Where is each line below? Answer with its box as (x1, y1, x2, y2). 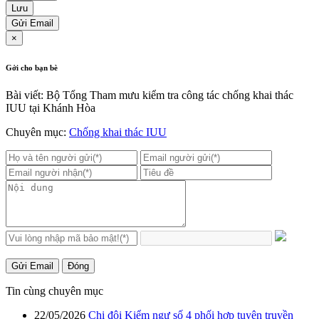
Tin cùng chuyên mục (6, 285, 103, 298)
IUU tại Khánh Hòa (6, 102, 95, 115)
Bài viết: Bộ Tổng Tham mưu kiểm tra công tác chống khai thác (6, 89, 293, 102)
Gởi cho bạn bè (6, 63, 58, 72)
